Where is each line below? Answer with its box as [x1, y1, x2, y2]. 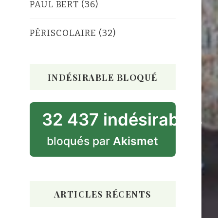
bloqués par [47, 134, 113, 148]
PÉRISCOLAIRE [29, 27, 96, 38]
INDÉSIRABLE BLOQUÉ [47, 71, 158, 83]
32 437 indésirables [41, 109, 202, 129]
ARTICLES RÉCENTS [54, 188, 151, 200]
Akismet [113, 134, 159, 148]
